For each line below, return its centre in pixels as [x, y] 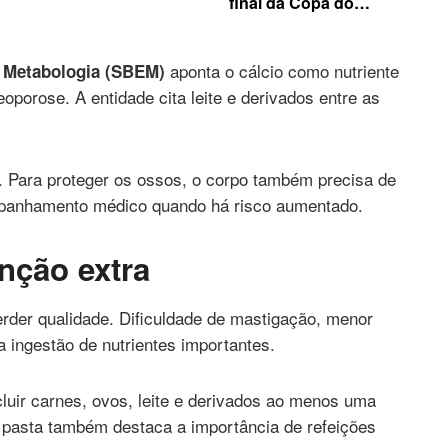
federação [266, 41]
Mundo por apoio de [305, 22]
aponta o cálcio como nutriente [282, 71]
